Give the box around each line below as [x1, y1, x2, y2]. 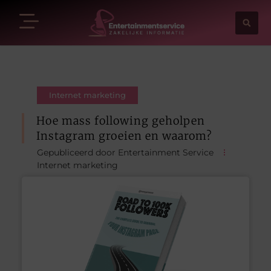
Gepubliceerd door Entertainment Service [36, 146, 214, 158]
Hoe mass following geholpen [36, 113, 205, 128]
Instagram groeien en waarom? [36, 128, 212, 143]
